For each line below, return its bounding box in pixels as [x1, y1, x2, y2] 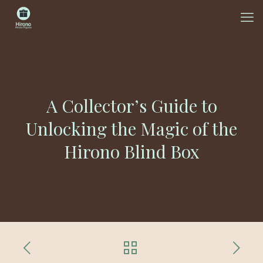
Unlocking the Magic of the [26, 117, 237, 140]
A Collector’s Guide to [46, 94, 217, 117]
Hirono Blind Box [63, 140, 200, 163]
